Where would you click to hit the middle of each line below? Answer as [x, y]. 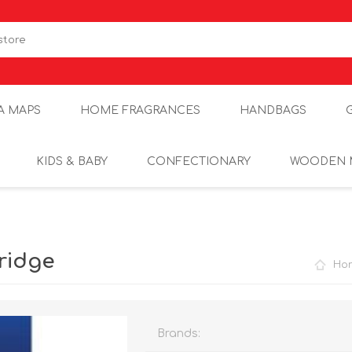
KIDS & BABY [72, 161]
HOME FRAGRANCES [140, 110]
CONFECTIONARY [199, 161]
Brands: [179, 334]
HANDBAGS [273, 110]
